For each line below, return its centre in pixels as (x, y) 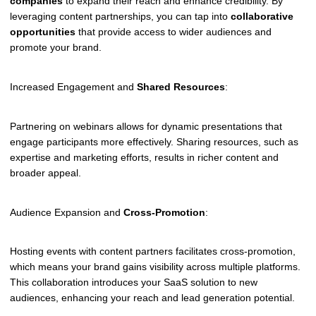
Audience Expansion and (67, 212)
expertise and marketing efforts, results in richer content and (144, 157)
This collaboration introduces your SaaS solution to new (134, 282)
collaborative (262, 17)
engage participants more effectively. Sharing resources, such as (154, 141)
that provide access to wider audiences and (174, 32)
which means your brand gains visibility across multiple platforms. (155, 267)
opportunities (43, 32)
